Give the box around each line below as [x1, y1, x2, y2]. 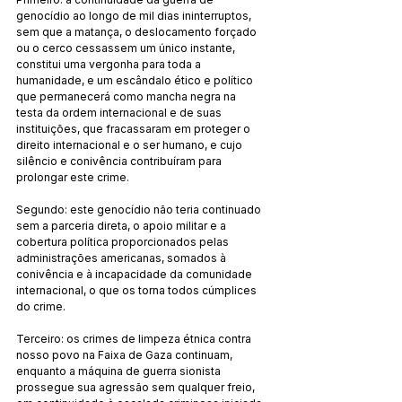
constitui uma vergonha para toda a [16, 57, 204, 71]
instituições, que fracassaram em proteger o [16, 121, 253, 135]
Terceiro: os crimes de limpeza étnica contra [16, 331, 254, 345]
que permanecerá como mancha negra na [16, 89, 239, 103]
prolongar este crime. [16, 170, 129, 184]
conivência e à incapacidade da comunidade [16, 267, 255, 281]
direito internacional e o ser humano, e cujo [16, 137, 245, 152]
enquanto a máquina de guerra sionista [16, 363, 223, 378]
